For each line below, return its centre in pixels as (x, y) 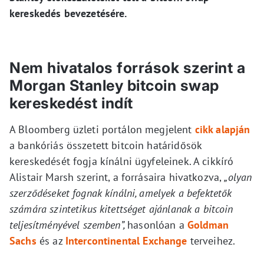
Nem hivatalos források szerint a (127, 68)
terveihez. (211, 241)
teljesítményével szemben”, (69, 225)
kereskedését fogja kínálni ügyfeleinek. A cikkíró (122, 161)
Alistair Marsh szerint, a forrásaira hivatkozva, (117, 177)
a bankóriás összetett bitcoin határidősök (106, 145)
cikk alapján (222, 129)
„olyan (238, 177)
